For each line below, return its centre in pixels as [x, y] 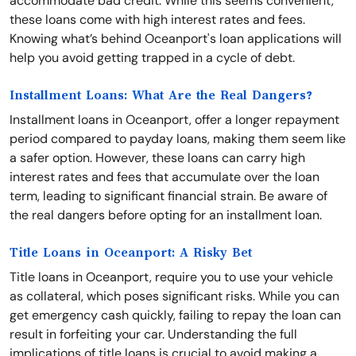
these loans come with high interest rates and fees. [157, 19]
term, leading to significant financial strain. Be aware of [168, 196]
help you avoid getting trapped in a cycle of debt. [152, 58]
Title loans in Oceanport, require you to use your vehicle [171, 277]
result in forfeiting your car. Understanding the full [153, 334]
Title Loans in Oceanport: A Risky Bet [131, 253]
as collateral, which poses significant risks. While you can [174, 296]
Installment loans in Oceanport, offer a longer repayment [174, 120]
